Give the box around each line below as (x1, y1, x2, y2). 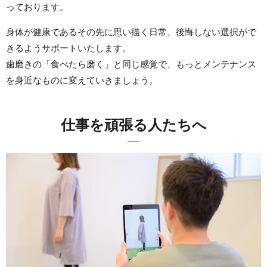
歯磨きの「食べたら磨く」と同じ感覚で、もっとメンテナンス (6, 58, 256, 70)
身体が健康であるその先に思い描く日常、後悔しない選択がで (6, 26, 256, 38)
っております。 (6, 1, 69, 13)
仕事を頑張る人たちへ (60, 116, 207, 134)
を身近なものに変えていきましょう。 (6, 74, 158, 86)
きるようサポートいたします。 (6, 42, 131, 54)
